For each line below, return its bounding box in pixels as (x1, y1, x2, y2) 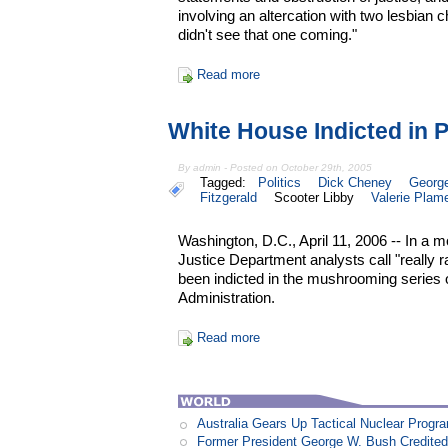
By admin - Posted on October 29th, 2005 (178, 162, 373, 174)
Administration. (178, 289, 276, 307)
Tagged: (200, 175, 254, 191)
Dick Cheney (318, 175, 393, 191)
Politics (258, 175, 302, 191)
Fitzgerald (200, 190, 257, 206)
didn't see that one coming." (178, 25, 358, 43)
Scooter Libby (273, 190, 354, 206)
